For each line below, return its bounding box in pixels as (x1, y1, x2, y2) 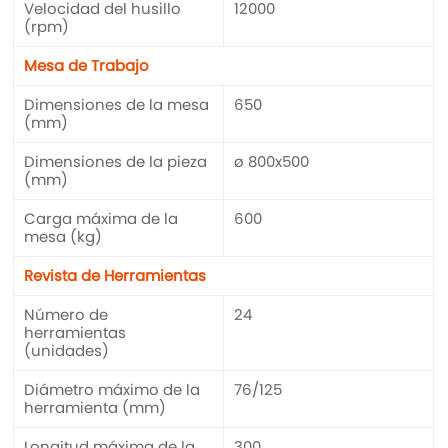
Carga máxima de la (24, 208, 179, 230)
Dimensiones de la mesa (24, 94, 210, 116)
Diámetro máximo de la (24, 379, 201, 401)
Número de (24, 304, 109, 326)
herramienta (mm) (24, 397, 167, 419)
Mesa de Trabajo (24, 55, 150, 77)
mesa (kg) (24, 226, 103, 248)
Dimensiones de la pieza (24, 151, 208, 173)
